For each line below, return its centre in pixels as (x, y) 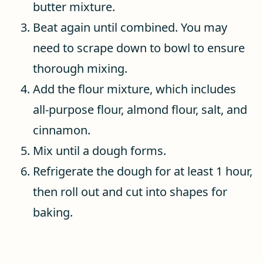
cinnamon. (62, 130)
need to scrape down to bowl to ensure (139, 48)
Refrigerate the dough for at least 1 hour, (143, 171)
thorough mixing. (80, 68)
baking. (53, 212)
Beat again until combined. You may (130, 27)
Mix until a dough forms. (100, 151)
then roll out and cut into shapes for (130, 192)
